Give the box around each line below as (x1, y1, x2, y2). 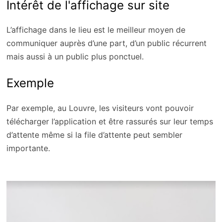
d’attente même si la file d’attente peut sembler (6, 129, 182, 140)
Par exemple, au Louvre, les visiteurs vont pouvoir (6, 103, 194, 113)
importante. (6, 143, 50, 153)
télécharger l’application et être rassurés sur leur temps (6, 116, 213, 126)
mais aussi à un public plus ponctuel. (6, 51, 144, 61)
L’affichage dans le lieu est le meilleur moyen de (6, 24, 185, 35)
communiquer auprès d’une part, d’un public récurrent (6, 38, 207, 48)
